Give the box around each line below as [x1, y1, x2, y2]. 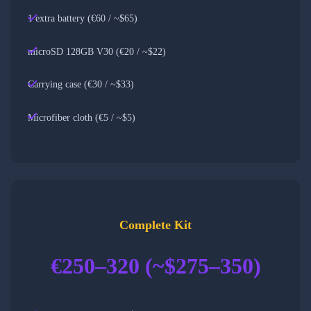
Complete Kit [119, 217, 192, 232]
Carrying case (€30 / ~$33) [28, 78, 134, 90]
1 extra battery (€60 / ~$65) [28, 12, 137, 24]
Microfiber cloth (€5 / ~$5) [28, 112, 135, 124]
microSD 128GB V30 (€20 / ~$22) [28, 46, 166, 58]
